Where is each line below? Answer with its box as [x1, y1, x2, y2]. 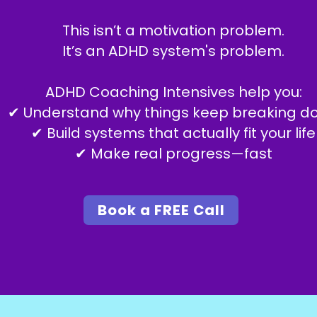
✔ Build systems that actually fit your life [31, 123, 316, 143]
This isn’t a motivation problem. [62, 21, 284, 40]
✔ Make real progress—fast [74, 144, 272, 163]
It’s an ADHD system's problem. [62, 41, 284, 61]
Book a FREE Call [97, 200, 225, 220]
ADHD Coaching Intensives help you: [45, 82, 302, 102]
